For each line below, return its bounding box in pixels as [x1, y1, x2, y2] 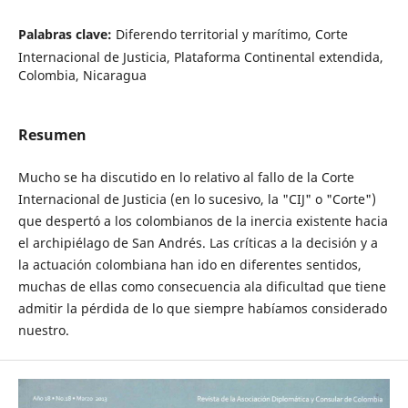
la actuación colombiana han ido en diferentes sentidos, [17, 256, 362, 273]
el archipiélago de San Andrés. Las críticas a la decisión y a [17, 234, 378, 251]
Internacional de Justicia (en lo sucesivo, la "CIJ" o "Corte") [17, 190, 376, 208]
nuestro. [17, 321, 69, 339]
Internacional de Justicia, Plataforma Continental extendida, [17, 47, 383, 66]
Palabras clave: [17, 25, 116, 43]
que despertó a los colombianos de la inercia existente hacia [17, 212, 388, 229]
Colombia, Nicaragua [17, 66, 147, 84]
